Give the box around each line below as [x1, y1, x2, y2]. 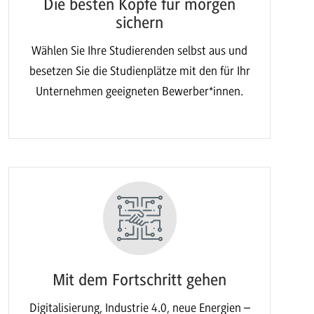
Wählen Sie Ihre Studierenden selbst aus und [32, 43, 248, 57]
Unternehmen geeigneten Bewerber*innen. [36, 84, 244, 98]
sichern [116, 13, 164, 32]
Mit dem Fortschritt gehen [53, 270, 227, 289]
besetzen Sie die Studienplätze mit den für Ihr [29, 64, 250, 78]
